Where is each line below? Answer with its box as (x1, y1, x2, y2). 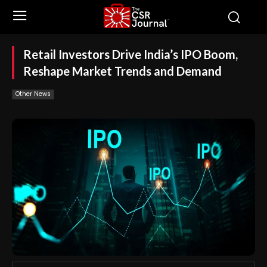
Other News (15, 89, 51, 98)
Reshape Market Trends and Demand (23, 64, 222, 78)
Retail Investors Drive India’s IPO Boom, (23, 47, 238, 61)
